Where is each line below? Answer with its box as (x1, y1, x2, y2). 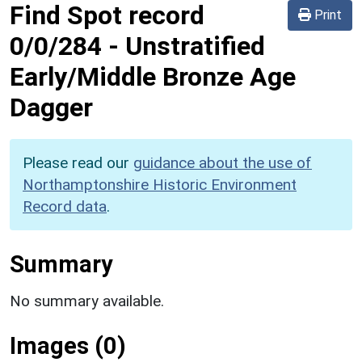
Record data (23, 196, 107, 216)
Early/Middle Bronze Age (10, 61, 296, 92)
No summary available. (10, 291, 164, 310)
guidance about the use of (133, 153, 312, 172)
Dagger (10, 91, 93, 123)
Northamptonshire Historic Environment (23, 175, 297, 194)
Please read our (23, 153, 133, 172)
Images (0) (10, 331, 126, 360)
